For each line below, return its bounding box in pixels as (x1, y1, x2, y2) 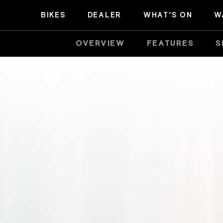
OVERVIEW (76, 38, 125, 48)
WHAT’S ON (143, 10, 193, 19)
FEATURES (146, 38, 194, 48)
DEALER (87, 10, 121, 19)
